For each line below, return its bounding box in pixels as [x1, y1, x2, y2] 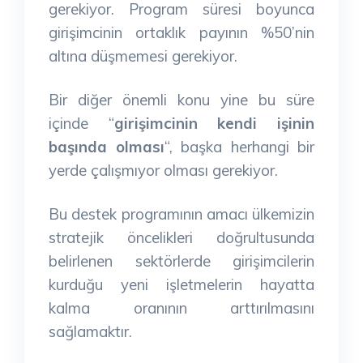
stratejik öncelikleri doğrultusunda [49, 227, 314, 247]
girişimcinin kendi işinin [113, 113, 315, 133]
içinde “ [49, 113, 114, 133]
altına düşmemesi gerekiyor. [49, 45, 237, 66]
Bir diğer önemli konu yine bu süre [49, 89, 314, 109]
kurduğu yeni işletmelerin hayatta [49, 274, 314, 294]
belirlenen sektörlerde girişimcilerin [49, 250, 314, 271]
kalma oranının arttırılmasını [49, 297, 314, 318]
